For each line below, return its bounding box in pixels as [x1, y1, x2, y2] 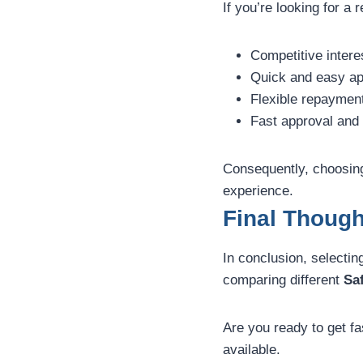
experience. [223, 183, 293, 199]
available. [223, 342, 280, 358]
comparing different [223, 272, 344, 288]
